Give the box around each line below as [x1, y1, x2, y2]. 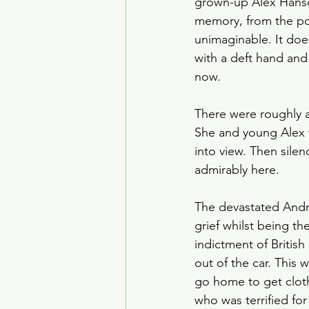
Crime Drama [153, 58, 233, 76]
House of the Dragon [153, 3, 279, 21]
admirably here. [195, 162, 283, 177]
